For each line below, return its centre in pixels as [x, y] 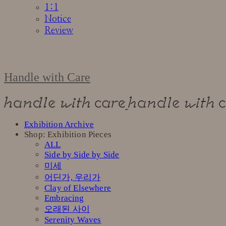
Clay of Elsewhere [78, 188]
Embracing [64, 198]
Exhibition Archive [59, 124]
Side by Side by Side [82, 154]
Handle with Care [47, 77]
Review [59, 31]
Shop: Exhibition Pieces [68, 134]
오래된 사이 [67, 209]
